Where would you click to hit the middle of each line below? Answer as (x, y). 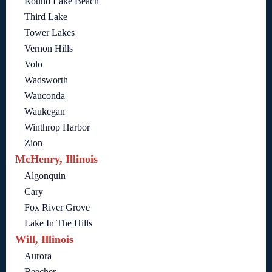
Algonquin (45, 176)
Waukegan (45, 111)
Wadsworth (46, 80)
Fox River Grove (57, 207)
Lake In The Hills (58, 223)
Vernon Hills (49, 48)
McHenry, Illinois (56, 159)
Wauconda (45, 96)
